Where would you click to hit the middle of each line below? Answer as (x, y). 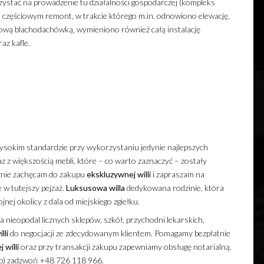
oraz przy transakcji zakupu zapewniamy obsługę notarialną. (125, 246)
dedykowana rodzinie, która (174, 187)
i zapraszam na (177, 174)
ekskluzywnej (111, 174)
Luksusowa (86, 187)
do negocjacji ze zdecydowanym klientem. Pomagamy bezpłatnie (119, 233)
